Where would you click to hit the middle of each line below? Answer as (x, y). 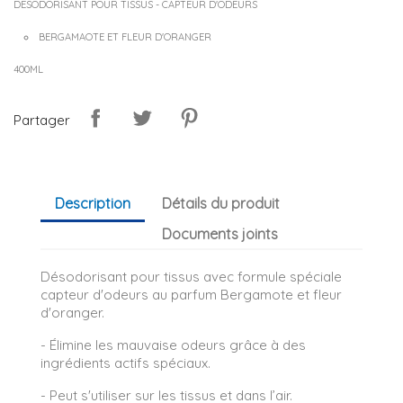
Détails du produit (221, 203)
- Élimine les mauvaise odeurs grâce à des (173, 345)
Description (93, 203)
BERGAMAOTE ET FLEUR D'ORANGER (125, 37)
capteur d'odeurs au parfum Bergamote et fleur (191, 295)
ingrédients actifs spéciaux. (125, 363)
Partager (42, 120)
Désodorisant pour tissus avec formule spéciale (191, 277)
